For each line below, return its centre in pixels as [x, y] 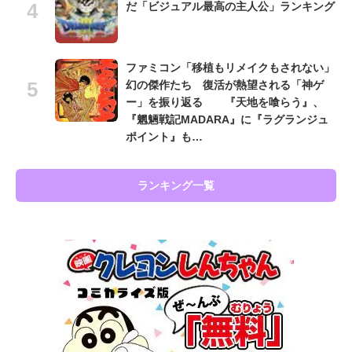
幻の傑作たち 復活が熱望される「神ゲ [225, 84]
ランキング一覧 [176, 185]
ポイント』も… [164, 136]
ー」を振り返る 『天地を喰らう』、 [225, 102]
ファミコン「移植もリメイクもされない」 [230, 67]
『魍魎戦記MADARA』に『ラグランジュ [227, 119]
